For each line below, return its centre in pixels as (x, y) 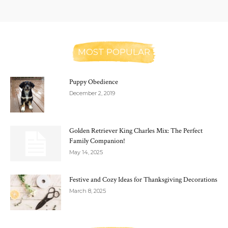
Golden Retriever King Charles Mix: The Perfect (136, 131)
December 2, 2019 (92, 93)
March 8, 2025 (88, 191)
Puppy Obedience (94, 82)
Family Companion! (97, 141)
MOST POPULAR (114, 52)
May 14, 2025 (86, 152)
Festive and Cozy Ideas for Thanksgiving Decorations (143, 180)
